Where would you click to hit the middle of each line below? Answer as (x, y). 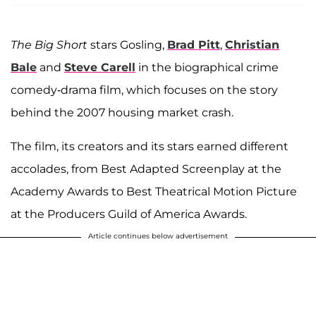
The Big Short (50, 44)
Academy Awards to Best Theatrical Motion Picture (154, 191)
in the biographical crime (207, 67)
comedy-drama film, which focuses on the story (144, 90)
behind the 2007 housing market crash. (122, 112)
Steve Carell (100, 67)
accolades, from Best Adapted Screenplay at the (146, 169)
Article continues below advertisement (158, 236)
